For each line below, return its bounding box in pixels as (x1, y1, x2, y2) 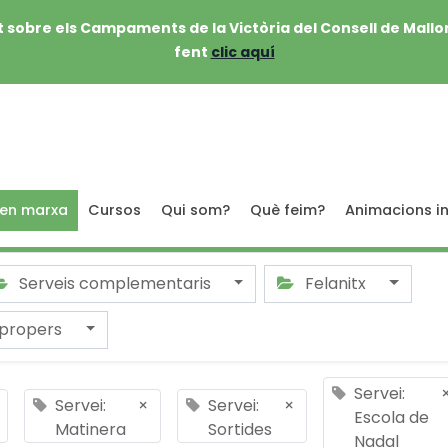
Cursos (88, 200, 141, 220)
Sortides (207, 418, 272, 441)
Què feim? (250, 200, 325, 220)
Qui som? (161, 200, 230, 220)
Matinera (54, 418, 126, 441)
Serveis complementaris (14, 272, 215, 295)
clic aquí (210, 42, 275, 62)
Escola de (353, 406, 429, 429)
